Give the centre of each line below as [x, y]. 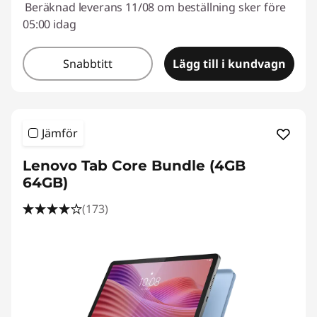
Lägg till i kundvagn [229, 64]
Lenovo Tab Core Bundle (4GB [134, 166]
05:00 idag [50, 24]
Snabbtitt [88, 64]
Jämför [60, 133]
